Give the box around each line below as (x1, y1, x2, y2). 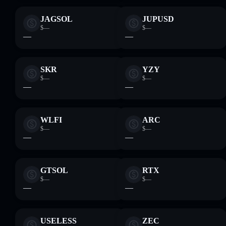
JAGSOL (40, 15, 73, 23)
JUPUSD (142, 15, 174, 23)
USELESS (40, 216, 77, 225)
